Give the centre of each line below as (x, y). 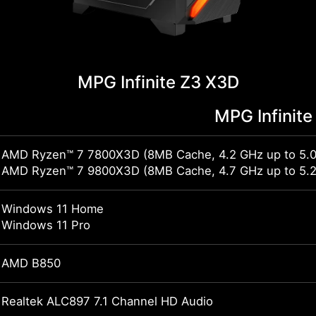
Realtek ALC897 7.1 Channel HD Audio (107, 302)
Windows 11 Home (53, 209)
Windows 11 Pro (46, 225)
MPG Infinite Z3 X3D (158, 83)
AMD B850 (31, 263)
